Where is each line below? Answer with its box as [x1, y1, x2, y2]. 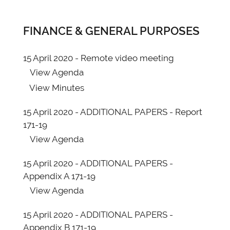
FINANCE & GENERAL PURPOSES [23, 24, 200, 37]
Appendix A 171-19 [23, 171, 95, 181]
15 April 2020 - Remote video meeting [23, 53, 174, 63]
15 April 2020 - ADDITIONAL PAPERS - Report [23, 107, 202, 117]
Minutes [49, 83, 84, 93]
